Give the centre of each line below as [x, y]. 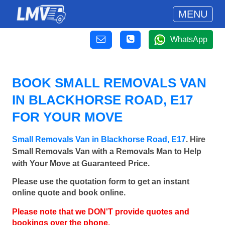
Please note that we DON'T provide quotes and [101, 212]
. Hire [196, 139]
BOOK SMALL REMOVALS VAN [109, 83]
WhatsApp [189, 39]
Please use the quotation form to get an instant [101, 182]
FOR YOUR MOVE [67, 117]
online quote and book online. [69, 193]
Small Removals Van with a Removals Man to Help [107, 151]
